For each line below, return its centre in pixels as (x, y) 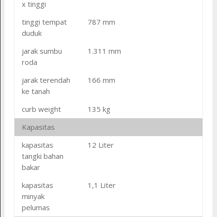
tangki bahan (42, 156)
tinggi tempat (44, 22)
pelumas (36, 207)
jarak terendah (46, 80)
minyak (33, 196)
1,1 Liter (101, 185)
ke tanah (36, 91)
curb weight (41, 109)
